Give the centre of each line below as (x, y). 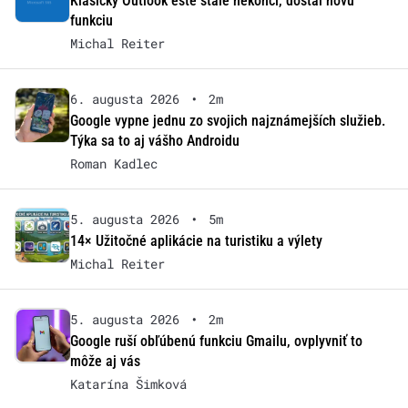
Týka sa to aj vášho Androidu (154, 141)
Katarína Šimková (128, 384)
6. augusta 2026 (124, 99)
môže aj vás (105, 362)
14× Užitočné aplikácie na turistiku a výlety (196, 241)
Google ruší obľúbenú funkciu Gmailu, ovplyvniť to (216, 342)
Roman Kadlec (113, 164)
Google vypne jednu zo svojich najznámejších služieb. (227, 121)
